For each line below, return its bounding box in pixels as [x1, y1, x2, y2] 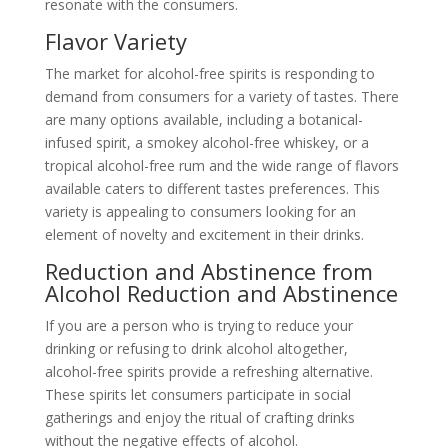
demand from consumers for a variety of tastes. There [44, 87, 399, 107]
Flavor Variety [44, 26, 187, 57]
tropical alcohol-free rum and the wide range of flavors [44, 156, 399, 176]
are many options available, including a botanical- [44, 110, 363, 130]
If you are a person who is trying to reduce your [44, 316, 353, 336]
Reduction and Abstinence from [44, 256, 373, 287]
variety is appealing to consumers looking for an [44, 202, 356, 222]
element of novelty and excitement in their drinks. [44, 225, 364, 245]
